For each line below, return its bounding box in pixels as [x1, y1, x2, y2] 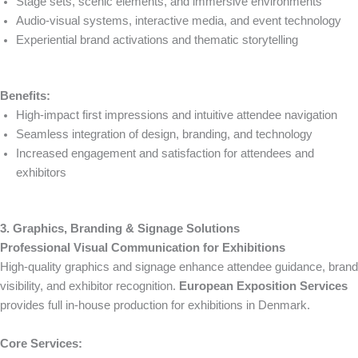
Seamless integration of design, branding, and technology [16, 128, 312, 141]
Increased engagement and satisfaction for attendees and [16, 147, 314, 161]
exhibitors [16, 166, 66, 180]
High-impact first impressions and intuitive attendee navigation [16, 109, 337, 122]
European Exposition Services [179, 280, 348, 293]
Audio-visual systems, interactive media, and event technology [16, 14, 341, 28]
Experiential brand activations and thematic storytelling [16, 34, 298, 47]
